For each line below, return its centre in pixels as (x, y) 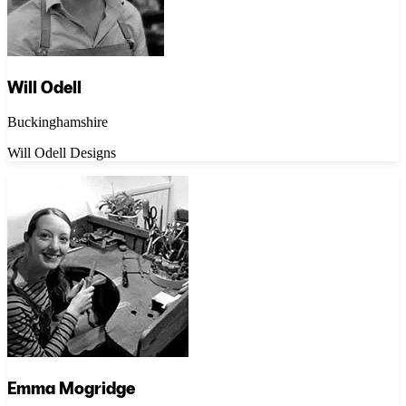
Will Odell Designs (62, 153)
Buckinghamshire (58, 122)
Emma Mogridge (71, 389)
